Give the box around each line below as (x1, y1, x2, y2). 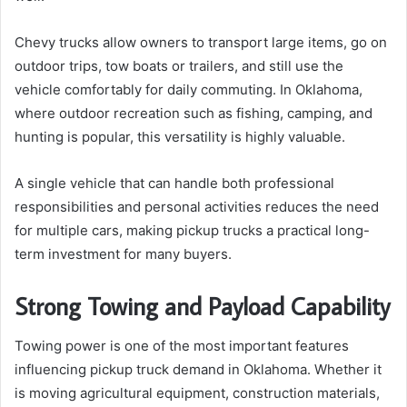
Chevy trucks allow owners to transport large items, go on (15, 33, 387, 51)
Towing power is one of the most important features (15, 337, 349, 355)
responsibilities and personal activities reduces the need (15, 197, 379, 215)
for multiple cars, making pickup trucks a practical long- (15, 221, 370, 239)
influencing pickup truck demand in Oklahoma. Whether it (15, 361, 382, 379)
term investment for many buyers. (15, 244, 232, 263)
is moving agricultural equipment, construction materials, (15, 384, 380, 402)
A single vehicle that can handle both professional (15, 174, 334, 192)
